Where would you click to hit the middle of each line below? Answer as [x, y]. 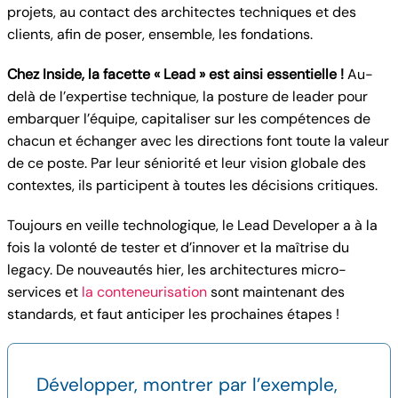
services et [44, 292]
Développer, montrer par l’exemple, [187, 384]
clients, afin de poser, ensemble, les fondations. [160, 34]
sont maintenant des [276, 292]
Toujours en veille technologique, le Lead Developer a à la [192, 225]
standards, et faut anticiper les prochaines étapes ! [173, 314]
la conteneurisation [144, 292]
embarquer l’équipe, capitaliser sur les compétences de [189, 119]
